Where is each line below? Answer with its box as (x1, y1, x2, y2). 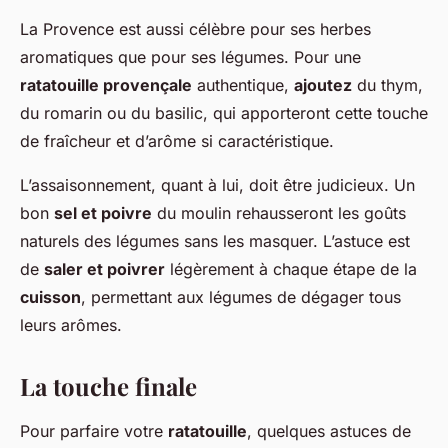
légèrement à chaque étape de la (165, 258, 417, 279)
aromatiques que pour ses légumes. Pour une (20, 46, 361, 67)
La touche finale (20, 369, 197, 402)
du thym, (352, 74, 423, 95)
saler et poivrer (44, 258, 165, 279)
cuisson (20, 286, 81, 307)
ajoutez (294, 74, 352, 95)
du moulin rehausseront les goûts (152, 202, 406, 223)
